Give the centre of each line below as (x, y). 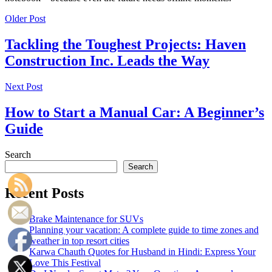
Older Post (25, 19)
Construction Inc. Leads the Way (107, 61)
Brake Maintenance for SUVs (86, 219)
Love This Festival (65, 262)
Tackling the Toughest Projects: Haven (125, 45)
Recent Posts (44, 193)
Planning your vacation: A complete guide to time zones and (144, 229)
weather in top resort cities (79, 240)
